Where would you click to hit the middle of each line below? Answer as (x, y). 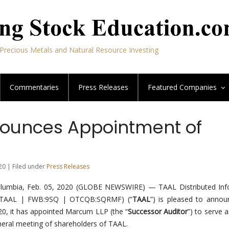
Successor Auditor (158, 211)
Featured (164, 87)
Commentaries (34, 87)
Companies (198, 87)
